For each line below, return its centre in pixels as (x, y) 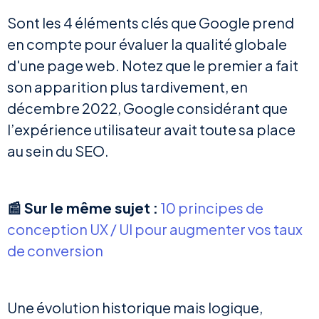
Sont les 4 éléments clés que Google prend (151, 23)
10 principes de (212, 208)
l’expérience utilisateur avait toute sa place (151, 130)
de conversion (55, 251)
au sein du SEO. (59, 151)
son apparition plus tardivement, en (127, 87)
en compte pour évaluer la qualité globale (147, 44)
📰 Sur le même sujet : (83, 208)
